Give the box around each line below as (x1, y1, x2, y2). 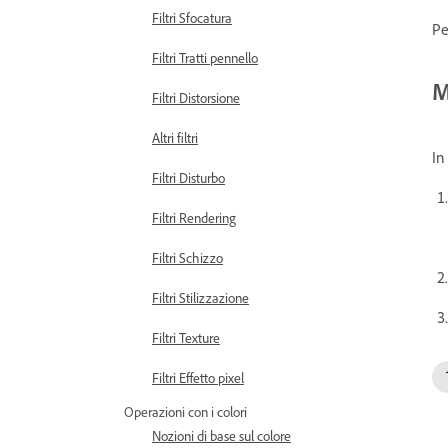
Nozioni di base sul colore (152, 427, 291, 444)
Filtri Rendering (152, 209, 236, 226)
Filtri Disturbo (152, 169, 225, 186)
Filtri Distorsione (152, 89, 240, 106)
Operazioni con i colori (124, 403, 247, 420)
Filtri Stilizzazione (152, 289, 249, 306)
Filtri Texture (152, 329, 220, 346)
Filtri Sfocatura (152, 9, 232, 26)
